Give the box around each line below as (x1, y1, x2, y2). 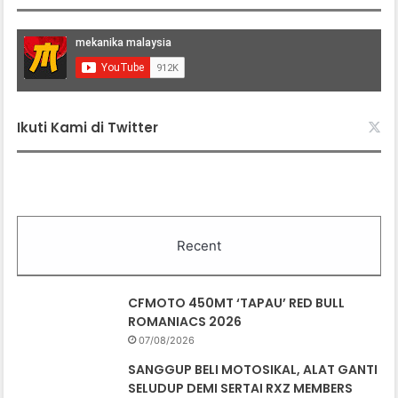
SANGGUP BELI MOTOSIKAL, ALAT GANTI (128, 361, 378, 379)
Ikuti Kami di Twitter (17, 118, 159, 138)
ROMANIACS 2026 (128, 313, 243, 331)
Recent (177, 237, 221, 255)
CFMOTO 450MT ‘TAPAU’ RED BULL (128, 294, 346, 313)
